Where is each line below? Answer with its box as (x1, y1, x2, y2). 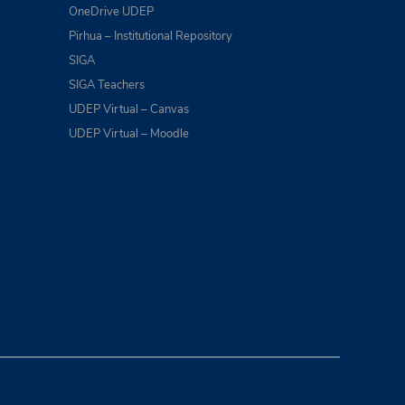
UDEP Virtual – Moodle (69, 126, 189, 142)
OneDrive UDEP (69, 4, 154, 20)
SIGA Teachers (69, 77, 145, 93)
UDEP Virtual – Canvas (69, 101, 189, 118)
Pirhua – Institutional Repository (69, 28, 232, 44)
